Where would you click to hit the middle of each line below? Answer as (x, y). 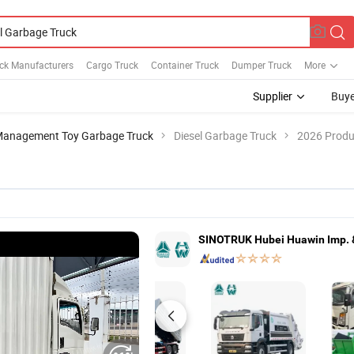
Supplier (273, 96)
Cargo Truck (112, 64)
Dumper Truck (262, 64)
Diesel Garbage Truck (225, 136)
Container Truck (185, 64)
